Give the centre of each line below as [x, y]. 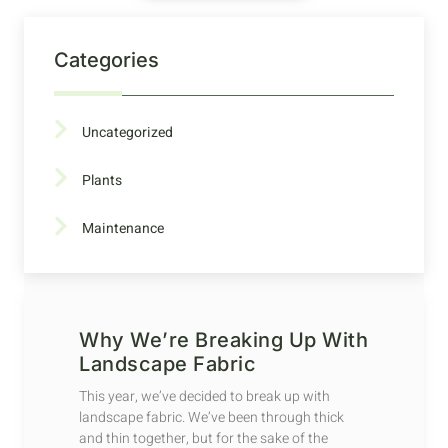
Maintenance [123, 229]
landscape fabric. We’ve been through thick [211, 418]
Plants [102, 180]
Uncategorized [127, 132]
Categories [106, 59]
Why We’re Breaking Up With [223, 340]
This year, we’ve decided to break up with [204, 397]
